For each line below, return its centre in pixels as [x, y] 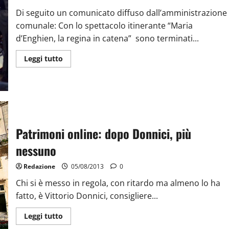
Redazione [39, 166]
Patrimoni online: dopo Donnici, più [103, 133]
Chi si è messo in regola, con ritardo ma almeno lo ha [118, 183]
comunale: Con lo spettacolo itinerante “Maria [104, 25]
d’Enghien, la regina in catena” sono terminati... [107, 38]
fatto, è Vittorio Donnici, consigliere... [87, 196]
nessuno [36, 150]
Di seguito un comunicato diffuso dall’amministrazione [121, 13]
